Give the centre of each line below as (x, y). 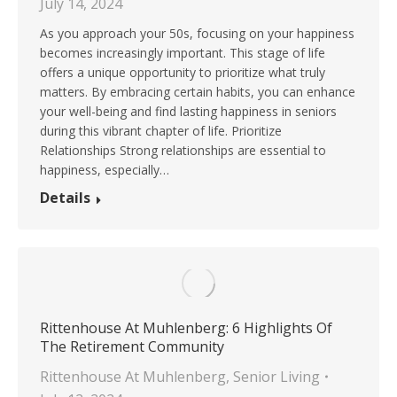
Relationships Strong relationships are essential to (183, 150)
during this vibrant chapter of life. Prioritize (161, 130)
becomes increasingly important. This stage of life (183, 52)
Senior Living (276, 376)
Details (65, 197)
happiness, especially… (105, 169)
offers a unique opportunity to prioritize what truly (183, 72)
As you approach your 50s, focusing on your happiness (197, 33)
